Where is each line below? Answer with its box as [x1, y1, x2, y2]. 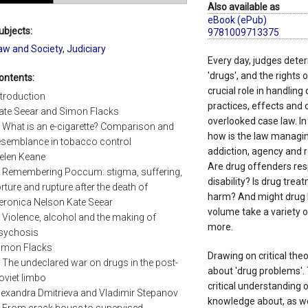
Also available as [207, 1, 280, 13]
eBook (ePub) [207, 14, 267, 26]
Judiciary [67, 43, 106, 55]
